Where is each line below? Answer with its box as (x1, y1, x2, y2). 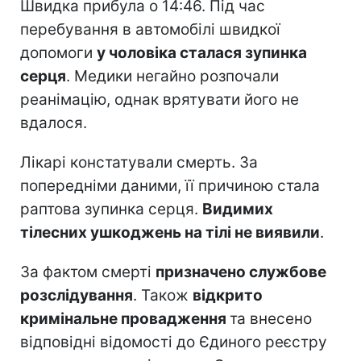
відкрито (193, 285, 263, 305)
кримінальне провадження (20, 309, 230, 328)
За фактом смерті (20, 262, 156, 281)
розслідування (20, 285, 133, 305)
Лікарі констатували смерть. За (20, 152, 258, 172)
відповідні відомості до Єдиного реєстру (20, 332, 327, 351)
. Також (133, 285, 193, 305)
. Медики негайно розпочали (66, 66, 279, 85)
